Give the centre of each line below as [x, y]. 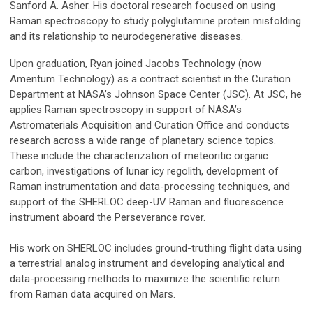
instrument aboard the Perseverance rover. [108, 218]
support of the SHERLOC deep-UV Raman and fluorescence [147, 202]
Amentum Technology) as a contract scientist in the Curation [150, 79]
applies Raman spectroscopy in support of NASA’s [126, 110]
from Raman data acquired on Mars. [93, 294]
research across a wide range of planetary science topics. [143, 141]
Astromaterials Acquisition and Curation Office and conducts [150, 125]
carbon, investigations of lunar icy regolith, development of [144, 172]
